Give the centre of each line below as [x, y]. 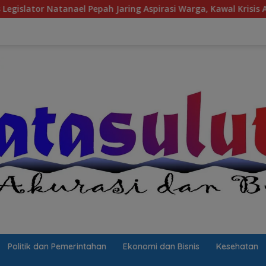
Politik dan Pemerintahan [57, 247]
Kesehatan [237, 247]
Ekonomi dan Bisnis [161, 247]
